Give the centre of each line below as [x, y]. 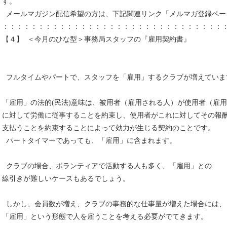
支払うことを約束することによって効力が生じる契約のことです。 [108, 128]
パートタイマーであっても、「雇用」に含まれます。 [89, 141]
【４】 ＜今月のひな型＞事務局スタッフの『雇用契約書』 [96, 39]
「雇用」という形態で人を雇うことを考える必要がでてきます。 [105, 217]
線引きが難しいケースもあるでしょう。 [66, 179]
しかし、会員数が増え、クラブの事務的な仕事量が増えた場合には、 [114, 204]
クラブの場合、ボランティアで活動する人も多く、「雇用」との [107, 166]
